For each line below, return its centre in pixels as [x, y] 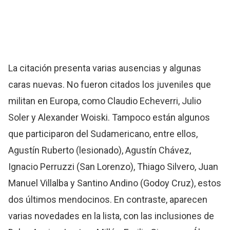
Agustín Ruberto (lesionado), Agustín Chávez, [100, 150]
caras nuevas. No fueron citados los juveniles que [110, 85]
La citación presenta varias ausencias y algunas [105, 68]
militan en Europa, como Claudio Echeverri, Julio [105, 101]
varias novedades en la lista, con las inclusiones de [111, 216]
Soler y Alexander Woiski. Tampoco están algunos [109, 118]
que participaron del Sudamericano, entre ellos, [103, 134]
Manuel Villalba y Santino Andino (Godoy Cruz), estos [115, 183]
